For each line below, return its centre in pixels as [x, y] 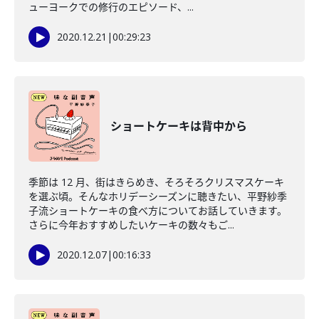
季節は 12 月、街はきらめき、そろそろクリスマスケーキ [156, 182]
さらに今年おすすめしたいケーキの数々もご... [131, 225]
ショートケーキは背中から [179, 126]
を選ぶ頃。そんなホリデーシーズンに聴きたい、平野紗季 [158, 196]
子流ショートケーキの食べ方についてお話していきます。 [158, 210]
